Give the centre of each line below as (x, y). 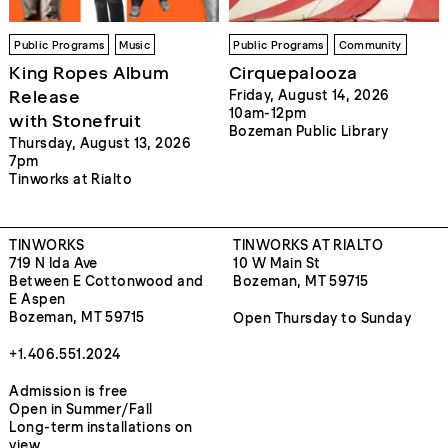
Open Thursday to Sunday (322, 319)
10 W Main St (277, 264)
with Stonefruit (75, 120)
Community (370, 44)
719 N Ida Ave (53, 264)
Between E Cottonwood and (106, 282)
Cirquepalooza (293, 72)
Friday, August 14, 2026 (309, 96)
